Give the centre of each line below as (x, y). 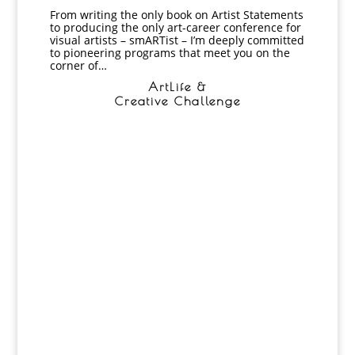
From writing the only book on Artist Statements (176, 14)
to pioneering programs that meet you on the (170, 52)
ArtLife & (177, 86)
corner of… (78, 65)
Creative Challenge (177, 101)
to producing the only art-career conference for (175, 27)
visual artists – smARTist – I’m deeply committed (177, 40)
